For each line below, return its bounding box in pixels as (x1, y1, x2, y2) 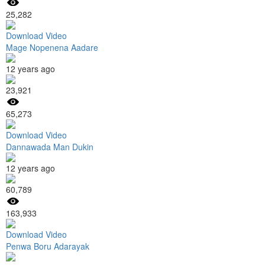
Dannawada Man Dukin (6, 140, 93, 153)
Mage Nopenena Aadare (6, 41, 98, 53)
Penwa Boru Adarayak (6, 240, 89, 252)
